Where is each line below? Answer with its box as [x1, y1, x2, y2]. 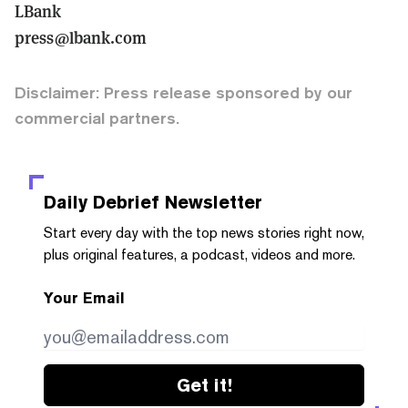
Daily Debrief [44, 190, 159, 213]
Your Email [44, 289, 125, 307]
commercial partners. [15, 107, 179, 127]
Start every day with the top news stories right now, [44, 223, 364, 241]
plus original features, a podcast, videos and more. [44, 245, 355, 263]
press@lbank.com [15, 25, 148, 48]
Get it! [176, 373, 232, 396]
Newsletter [159, 190, 262, 213]
